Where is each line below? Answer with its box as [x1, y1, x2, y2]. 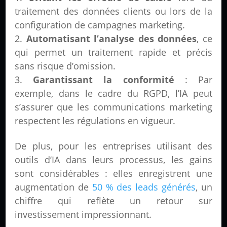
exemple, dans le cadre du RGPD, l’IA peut [15, 87, 212, 100]
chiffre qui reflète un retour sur [15, 195, 212, 207]
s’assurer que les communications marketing [15, 101, 212, 113]
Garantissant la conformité [33, 73, 174, 86]
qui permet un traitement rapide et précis [15, 46, 212, 59]
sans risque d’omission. [15, 60, 116, 72]
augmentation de [15, 181, 92, 194]
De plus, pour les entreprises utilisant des [15, 140, 212, 153]
